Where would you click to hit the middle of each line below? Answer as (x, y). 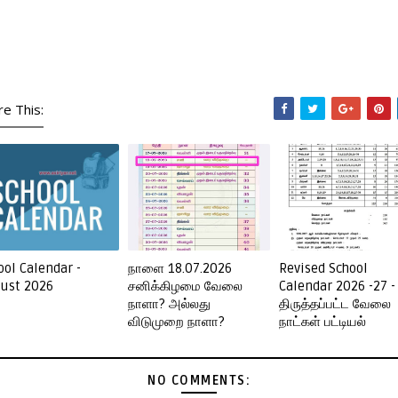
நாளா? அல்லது (169, 304)
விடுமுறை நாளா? (176, 322)
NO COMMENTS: (199, 381)
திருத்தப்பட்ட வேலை (335, 304)
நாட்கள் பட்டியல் (322, 322)
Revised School (323, 268)
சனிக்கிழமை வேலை (185, 286)
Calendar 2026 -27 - (337, 286)
